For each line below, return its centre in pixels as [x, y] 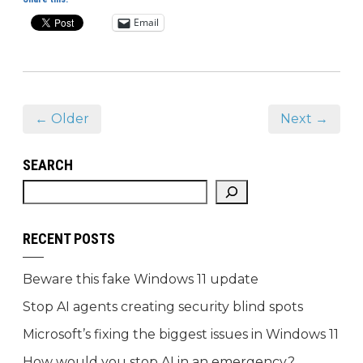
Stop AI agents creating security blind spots [163, 306]
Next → [304, 118]
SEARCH [48, 164]
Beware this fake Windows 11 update [141, 279]
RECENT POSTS [69, 238]
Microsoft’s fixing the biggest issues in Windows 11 [181, 334]
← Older [62, 118]
